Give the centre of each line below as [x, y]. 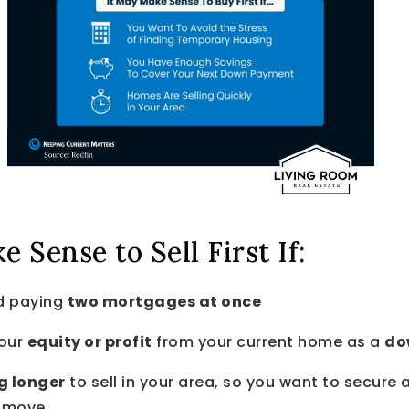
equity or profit [89, 341]
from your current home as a [268, 341]
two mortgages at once [164, 301]
